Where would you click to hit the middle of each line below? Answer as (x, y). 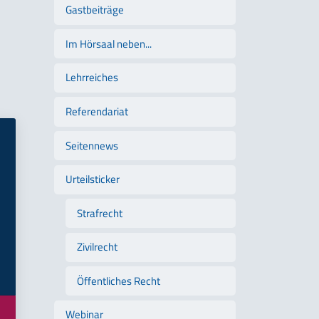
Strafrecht (100, 213)
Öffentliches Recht (119, 281)
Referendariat (97, 111)
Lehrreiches (92, 78)
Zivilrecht (97, 247)
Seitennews (92, 145)
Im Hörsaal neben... (109, 43)
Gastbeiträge (95, 10)
